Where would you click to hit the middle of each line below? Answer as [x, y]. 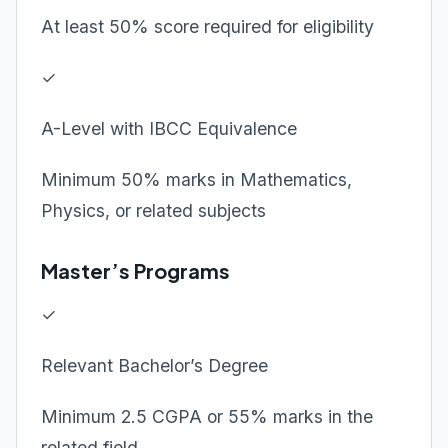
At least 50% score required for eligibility [207, 26]
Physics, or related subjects [153, 210]
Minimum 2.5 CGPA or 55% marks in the [207, 416]
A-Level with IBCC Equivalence [169, 128]
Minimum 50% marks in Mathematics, [196, 179]
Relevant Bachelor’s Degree [154, 365]
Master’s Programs [135, 270]
